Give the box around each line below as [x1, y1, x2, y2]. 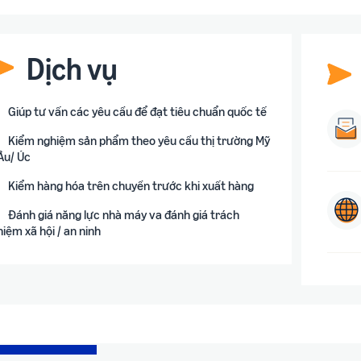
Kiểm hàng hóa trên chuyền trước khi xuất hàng [8, 176, 254, 193]
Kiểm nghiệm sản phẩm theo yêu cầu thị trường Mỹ [8, 131, 270, 148]
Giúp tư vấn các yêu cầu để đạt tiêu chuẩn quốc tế [8, 102, 267, 119]
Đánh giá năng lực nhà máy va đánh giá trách [8, 205, 239, 222]
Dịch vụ [27, 49, 118, 87]
